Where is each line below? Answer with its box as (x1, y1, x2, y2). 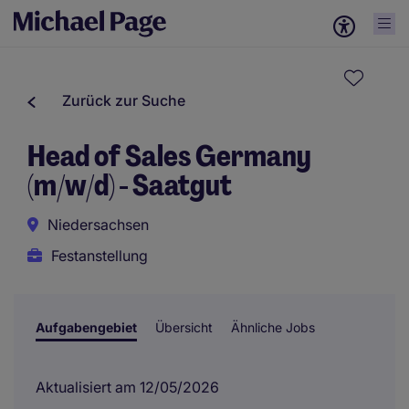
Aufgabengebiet (36, 320, 137, 335)
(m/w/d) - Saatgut (27, 166, 232, 204)
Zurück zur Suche (62, 91, 185, 110)
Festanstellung (51, 246, 148, 265)
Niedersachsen (47, 215, 149, 234)
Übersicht (155, 320, 213, 335)
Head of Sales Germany (27, 137, 311, 175)
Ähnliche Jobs (231, 320, 315, 335)
